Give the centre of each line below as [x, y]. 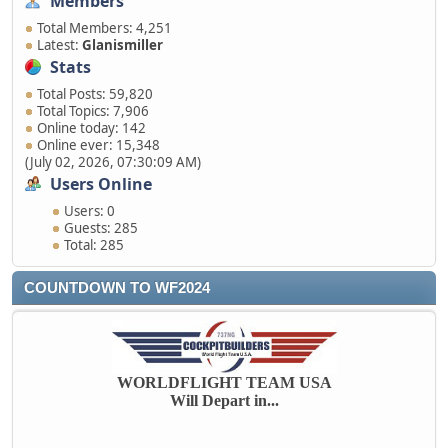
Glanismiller [122, 45]
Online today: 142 [91, 128]
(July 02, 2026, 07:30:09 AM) [113, 162]
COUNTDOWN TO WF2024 [117, 288]
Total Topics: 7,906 [93, 111]
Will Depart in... [224, 401]
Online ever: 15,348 [98, 145]
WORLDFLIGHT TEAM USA [224, 383]
